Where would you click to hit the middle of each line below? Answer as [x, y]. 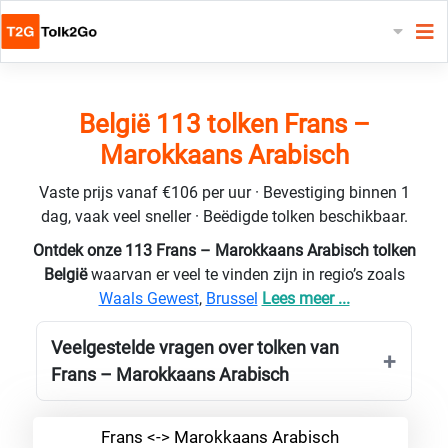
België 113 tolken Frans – [224, 123]
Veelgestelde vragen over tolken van [195, 347]
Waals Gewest [148, 298]
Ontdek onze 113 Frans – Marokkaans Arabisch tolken [224, 250]
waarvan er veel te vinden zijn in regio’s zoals [247, 274]
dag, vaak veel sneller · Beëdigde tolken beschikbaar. [224, 216]
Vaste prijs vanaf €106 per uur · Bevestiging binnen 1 [224, 192]
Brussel [231, 298]
